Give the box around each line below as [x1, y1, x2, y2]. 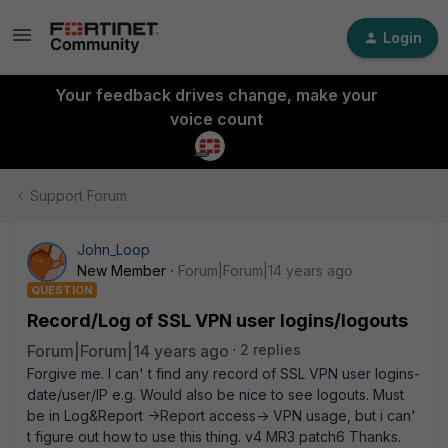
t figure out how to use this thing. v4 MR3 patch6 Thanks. [27, 428, 401, 445]
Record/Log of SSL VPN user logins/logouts [27, 310, 408, 331]
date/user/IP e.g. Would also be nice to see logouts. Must [27, 386, 404, 403]
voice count [169, 109, 263, 129]
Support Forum [30, 187, 127, 204]
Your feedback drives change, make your [54, 85, 378, 105]
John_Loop [77, 241, 150, 258]
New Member [77, 262, 166, 279]
